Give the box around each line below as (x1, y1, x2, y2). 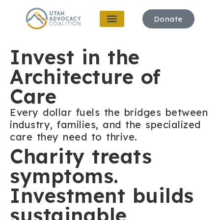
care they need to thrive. (10, 131, 137, 143)
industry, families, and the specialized (10, 118, 201, 131)
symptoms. (10, 164, 119, 189)
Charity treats (10, 144, 152, 169)
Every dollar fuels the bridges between (10, 106, 208, 119)
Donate (154, 14, 183, 24)
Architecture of (10, 64, 161, 89)
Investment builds (10, 183, 194, 208)
